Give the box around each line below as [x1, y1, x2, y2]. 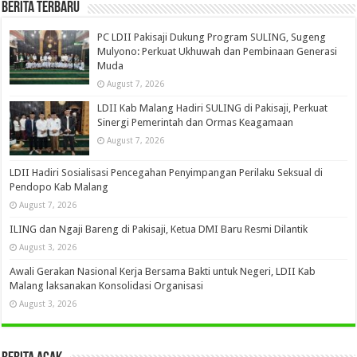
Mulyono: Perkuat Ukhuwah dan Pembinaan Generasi [97, 45, 338, 57]
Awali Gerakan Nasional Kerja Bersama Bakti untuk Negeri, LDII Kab [10, 265, 316, 277]
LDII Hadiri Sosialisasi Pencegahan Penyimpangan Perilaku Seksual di [10, 166, 324, 178]
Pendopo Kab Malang [10, 180, 109, 193]
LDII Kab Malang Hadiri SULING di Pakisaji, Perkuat [97, 101, 328, 114]
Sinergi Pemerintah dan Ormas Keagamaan [97, 116, 294, 128]
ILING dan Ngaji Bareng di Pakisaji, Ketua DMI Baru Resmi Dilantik [10, 222, 308, 235]
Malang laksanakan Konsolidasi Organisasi [10, 279, 204, 292]
